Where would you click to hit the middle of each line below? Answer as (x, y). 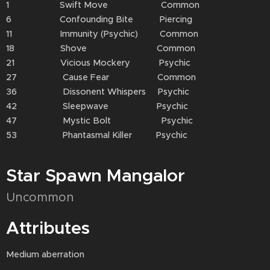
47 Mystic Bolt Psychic (99, 121)
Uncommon (40, 197)
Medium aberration (45, 254)
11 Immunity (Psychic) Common (102, 34)
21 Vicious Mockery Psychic (98, 63)
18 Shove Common (101, 48)
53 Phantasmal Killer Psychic (97, 135)
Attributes (48, 228)
